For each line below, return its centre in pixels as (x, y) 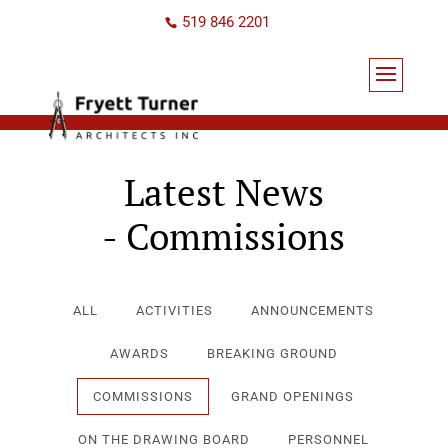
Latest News (223, 192)
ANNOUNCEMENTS (313, 310)
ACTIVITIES (175, 310)
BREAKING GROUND (272, 353)
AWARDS (139, 353)
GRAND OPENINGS (293, 396)
